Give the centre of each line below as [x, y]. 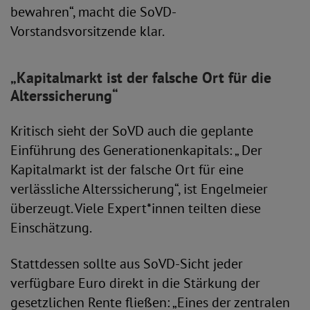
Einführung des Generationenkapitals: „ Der [136, 150]
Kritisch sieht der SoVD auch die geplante [132, 131]
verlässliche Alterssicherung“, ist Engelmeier [139, 189]
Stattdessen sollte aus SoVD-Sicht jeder [127, 264]
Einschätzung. [51, 228]
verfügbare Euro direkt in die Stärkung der [135, 283]
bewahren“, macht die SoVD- [93, 12]
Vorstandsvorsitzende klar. [88, 31]
